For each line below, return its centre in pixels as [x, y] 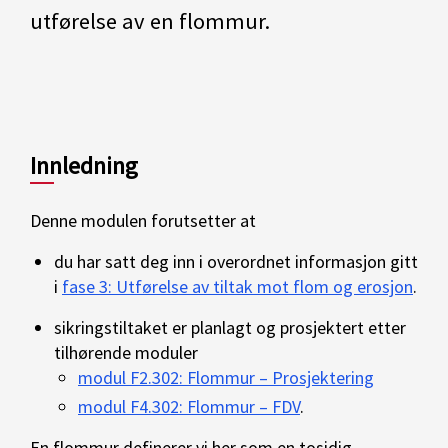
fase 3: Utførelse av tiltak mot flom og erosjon [237, 286]
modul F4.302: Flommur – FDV [189, 406]
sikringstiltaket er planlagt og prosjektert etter [230, 327]
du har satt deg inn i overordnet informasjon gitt [236, 261]
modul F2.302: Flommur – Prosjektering [226, 377]
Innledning [84, 165]
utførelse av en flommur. [150, 21]
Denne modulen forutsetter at [143, 220]
